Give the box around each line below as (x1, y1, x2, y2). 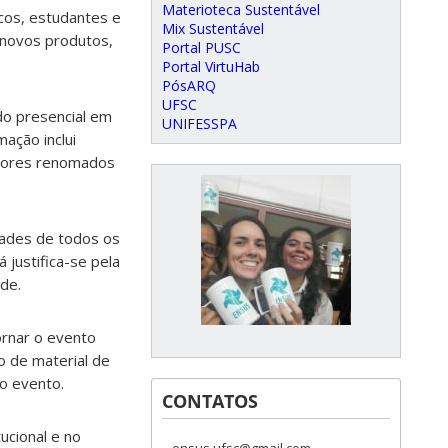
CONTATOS (162, 389, 258, 413)
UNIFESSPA (162, 114, 237, 133)
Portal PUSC (162, 38, 241, 57)
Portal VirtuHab (162, 57, 260, 76)
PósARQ (162, 76, 216, 95)
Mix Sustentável (162, 19, 264, 38)
